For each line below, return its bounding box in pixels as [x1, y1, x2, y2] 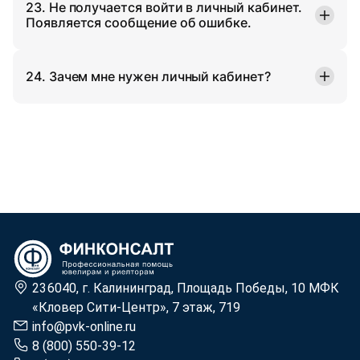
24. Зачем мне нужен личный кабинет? [26, 67, 271, 84]
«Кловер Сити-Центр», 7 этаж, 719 [32, 299, 240, 315]
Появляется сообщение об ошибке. [26, 14, 252, 31]
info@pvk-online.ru [32, 318, 136, 334]
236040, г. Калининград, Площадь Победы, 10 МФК [32, 280, 339, 296]
